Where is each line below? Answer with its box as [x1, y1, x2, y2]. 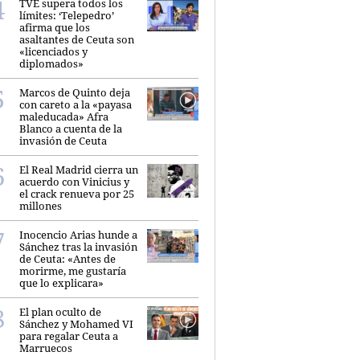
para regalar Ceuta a [19, 328, 118, 343]
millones [19, 198, 62, 213]
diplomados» [19, 55, 84, 71]
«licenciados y [19, 43, 88, 59]
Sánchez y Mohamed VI [19, 316, 133, 331]
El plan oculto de [19, 304, 101, 319]
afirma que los [19, 19, 90, 35]
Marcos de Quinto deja [19, 84, 130, 100]
